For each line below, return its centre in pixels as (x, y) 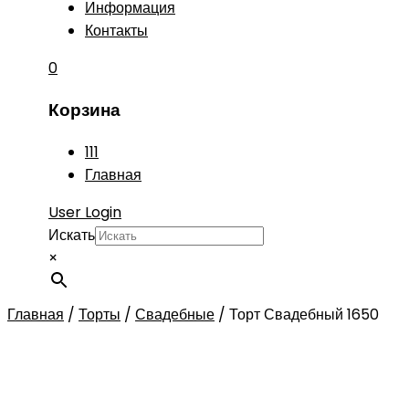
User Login (85, 212)
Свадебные (175, 314)
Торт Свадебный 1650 (304, 314)
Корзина (84, 110)
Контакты (116, 31)
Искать (72, 235)
